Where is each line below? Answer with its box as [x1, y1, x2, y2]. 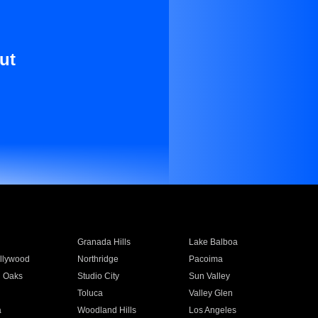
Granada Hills [77, 237, 131, 247]
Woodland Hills [77, 305, 136, 315]
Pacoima [189, 254, 224, 264]
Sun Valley [189, 271, 231, 281]
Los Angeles [189, 305, 237, 315]
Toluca [77, 288, 103, 298]
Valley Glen [189, 288, 234, 298]
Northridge [77, 254, 119, 264]
